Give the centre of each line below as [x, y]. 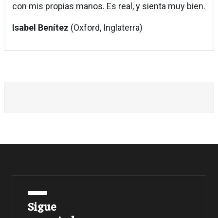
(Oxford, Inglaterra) [106, 28]
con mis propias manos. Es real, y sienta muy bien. [109, 6]
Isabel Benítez [40, 28]
